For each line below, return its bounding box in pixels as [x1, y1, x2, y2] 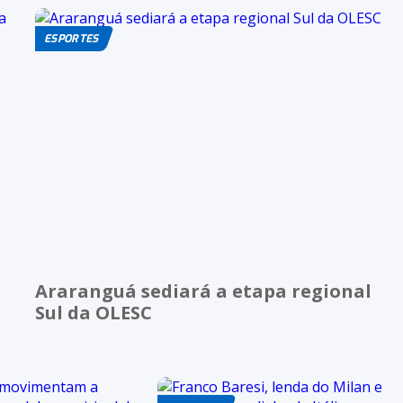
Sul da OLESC [35, 300, 152, 325]
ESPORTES [44, 31, 99, 47]
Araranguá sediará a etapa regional [35, 278, 372, 303]
